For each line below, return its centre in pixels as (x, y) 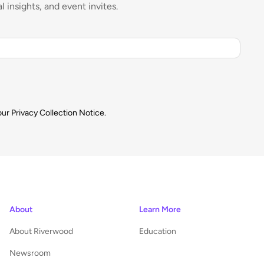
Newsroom (30, 253)
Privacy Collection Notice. (59, 113)
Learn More (160, 209)
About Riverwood (41, 231)
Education (158, 231)
